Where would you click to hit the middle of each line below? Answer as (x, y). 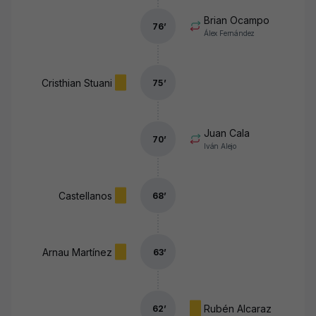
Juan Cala (227, 133)
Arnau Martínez (77, 252)
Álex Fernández (230, 33)
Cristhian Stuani (77, 83)
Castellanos (85, 195)
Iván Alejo (220, 146)
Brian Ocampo (237, 20)
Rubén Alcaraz (238, 308)
